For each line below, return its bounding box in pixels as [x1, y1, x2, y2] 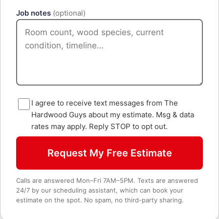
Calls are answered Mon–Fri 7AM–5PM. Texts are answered [16, 176, 198, 184]
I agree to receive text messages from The [31, 98, 178, 108]
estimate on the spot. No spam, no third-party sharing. [16, 196, 184, 204]
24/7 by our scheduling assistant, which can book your [16, 186, 183, 194]
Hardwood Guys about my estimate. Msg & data [31, 110, 194, 119]
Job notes [16, 8, 53, 18]
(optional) [53, 8, 86, 18]
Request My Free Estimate [47, 147, 172, 159]
